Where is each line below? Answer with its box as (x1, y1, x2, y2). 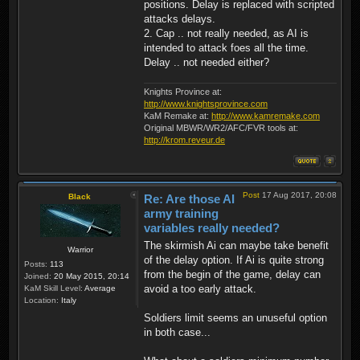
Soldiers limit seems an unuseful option (144, 312, 327, 325)
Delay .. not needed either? (144, 55, 269, 68)
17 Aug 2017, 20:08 (260, 190, 337, 199)
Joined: (24, 271, 51, 280)
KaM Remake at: (144, 110, 211, 121)
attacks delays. (144, 12, 215, 25)
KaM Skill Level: (24, 283, 83, 292)
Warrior (67, 244, 93, 254)
